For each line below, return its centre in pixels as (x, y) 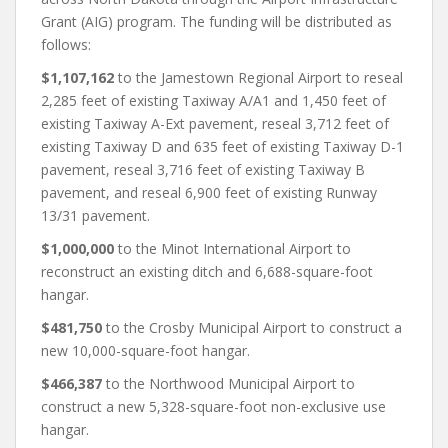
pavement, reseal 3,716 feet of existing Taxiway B (203, 169)
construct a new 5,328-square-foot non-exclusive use (213, 406)
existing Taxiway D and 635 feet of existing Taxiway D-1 (222, 146)
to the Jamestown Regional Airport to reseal (258, 77)
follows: (66, 44)
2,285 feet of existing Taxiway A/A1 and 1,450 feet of (213, 100)
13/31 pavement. (95, 215)
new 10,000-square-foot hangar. (145, 350)
